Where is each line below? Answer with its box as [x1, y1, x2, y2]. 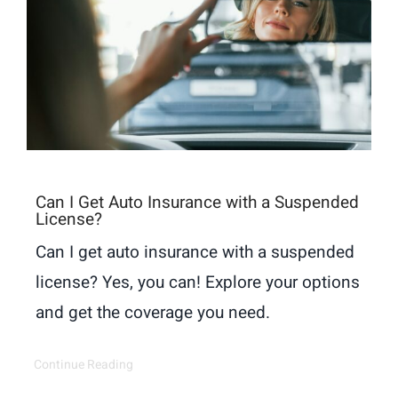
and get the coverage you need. [35, 299, 270, 325]
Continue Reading [33, 354, 133, 374]
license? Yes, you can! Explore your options [35, 269, 360, 295]
